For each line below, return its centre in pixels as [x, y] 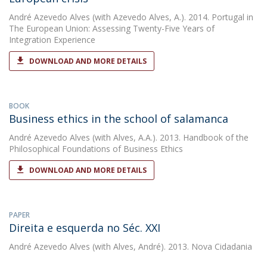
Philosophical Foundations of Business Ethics [96, 149]
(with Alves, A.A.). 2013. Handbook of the [169, 137]
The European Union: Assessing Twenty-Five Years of [112, 28]
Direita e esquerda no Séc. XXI [85, 228]
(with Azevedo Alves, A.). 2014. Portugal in [172, 17]
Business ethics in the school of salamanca [119, 119]
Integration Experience [52, 40]
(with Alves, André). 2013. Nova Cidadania [171, 246]
